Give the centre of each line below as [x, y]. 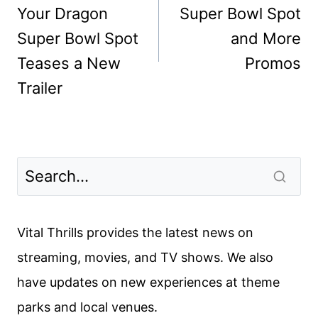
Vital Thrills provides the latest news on [135, 232]
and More [266, 39]
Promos [273, 64]
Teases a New [69, 64]
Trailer [40, 88]
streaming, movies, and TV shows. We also [145, 257]
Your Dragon [62, 14]
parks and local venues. [87, 307]
